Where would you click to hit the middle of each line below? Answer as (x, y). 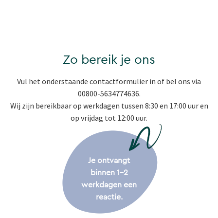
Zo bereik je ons (109, 60)
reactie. (109, 197)
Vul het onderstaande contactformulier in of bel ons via (109, 82)
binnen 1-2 (109, 173)
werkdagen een (109, 185)
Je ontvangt (109, 161)
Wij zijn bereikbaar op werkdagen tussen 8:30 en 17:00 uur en (109, 106)
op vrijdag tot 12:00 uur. (109, 118)
